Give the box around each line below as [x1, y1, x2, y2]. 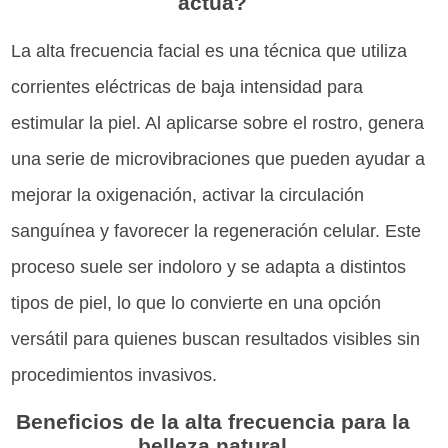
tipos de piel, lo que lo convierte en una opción [11, 292, 382, 313]
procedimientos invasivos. [11, 364, 218, 385]
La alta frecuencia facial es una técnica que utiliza [11, 40, 408, 61]
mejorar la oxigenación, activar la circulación [11, 184, 365, 205]
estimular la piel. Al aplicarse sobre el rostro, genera [11, 112, 425, 133]
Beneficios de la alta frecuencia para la [15, 409, 410, 433]
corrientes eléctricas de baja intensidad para [11, 76, 364, 97]
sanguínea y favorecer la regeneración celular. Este [11, 220, 422, 241]
